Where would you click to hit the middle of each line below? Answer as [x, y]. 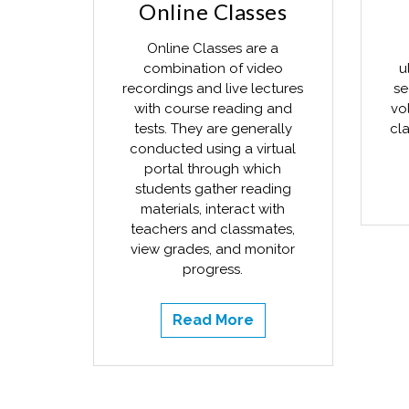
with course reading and [213, 109]
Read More [213, 320]
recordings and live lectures [213, 89]
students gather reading [213, 189]
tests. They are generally [213, 129]
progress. [213, 269]
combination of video [213, 68]
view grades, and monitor [213, 249]
